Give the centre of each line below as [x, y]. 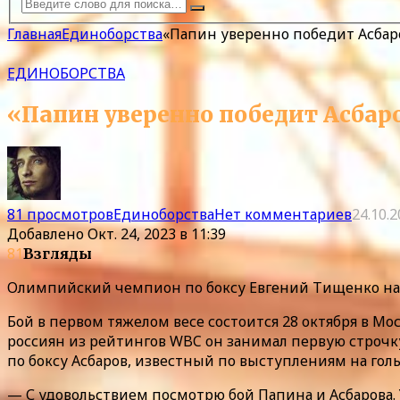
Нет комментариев [283, 214]
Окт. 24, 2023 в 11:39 [157, 233]
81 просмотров [60, 214]
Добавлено [46, 233]
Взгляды [58, 253]
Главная [34, 33]
